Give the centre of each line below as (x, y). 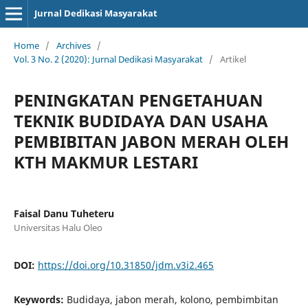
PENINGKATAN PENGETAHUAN (138, 100)
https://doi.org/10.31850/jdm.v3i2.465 (125, 265)
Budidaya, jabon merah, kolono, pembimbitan (172, 299)
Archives (73, 45)
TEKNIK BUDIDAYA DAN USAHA (141, 120)
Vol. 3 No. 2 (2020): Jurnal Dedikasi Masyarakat (108, 59)
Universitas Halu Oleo (58, 227)
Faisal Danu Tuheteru (64, 213)
